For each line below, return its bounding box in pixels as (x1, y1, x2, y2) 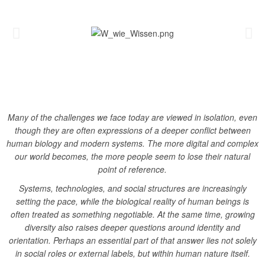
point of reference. (98, 163, 167, 175)
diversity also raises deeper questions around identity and (25, 221, 240, 233)
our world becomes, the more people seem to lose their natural (15, 150, 250, 162)
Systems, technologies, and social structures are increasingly (18, 182, 247, 194)
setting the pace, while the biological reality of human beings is (16, 195, 249, 207)
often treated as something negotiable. (10, 208, 157, 220)
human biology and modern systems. (7, 137, 147, 149)
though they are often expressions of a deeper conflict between (14, 124, 251, 136)
